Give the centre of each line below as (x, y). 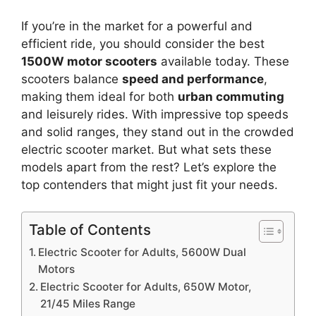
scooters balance (72, 79)
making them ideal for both (99, 96)
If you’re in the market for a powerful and (137, 26)
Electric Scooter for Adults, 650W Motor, (146, 287)
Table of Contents (90, 230)
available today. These (223, 61)
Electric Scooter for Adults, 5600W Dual (142, 252)
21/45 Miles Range (88, 304)
